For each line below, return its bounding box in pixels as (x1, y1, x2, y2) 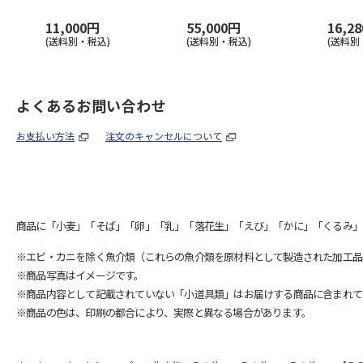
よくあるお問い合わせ (16, 95, 166, 116)
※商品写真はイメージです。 (16, 267, 144, 283)
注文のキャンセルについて (105, 129, 222, 143)
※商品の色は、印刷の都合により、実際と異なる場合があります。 (16, 305, 311, 320)
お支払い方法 (16, 129, 75, 143)
